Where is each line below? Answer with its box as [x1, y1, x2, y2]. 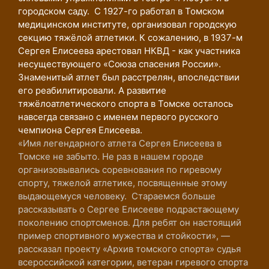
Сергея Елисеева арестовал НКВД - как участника [18, 45, 240, 56]
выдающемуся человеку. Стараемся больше [18, 190, 216, 202]
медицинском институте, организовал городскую [18, 19, 237, 30]
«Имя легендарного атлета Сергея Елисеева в [18, 138, 222, 149]
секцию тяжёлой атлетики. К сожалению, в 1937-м [18, 32, 243, 43]
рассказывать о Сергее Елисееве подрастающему [18, 204, 239, 215]
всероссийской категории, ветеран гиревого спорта [18, 256, 248, 268]
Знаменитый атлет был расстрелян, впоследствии [18, 71, 240, 83]
